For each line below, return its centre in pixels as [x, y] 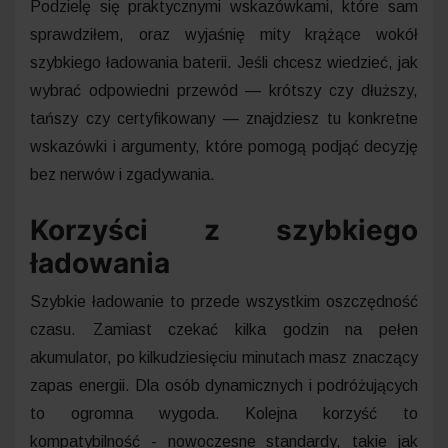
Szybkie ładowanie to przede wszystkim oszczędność [224, 301]
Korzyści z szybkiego [224, 229]
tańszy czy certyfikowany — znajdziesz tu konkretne [224, 118]
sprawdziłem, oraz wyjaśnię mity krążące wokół [224, 34]
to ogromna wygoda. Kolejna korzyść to [224, 413]
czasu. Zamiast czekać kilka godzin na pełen [224, 329]
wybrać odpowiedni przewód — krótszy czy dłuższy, [224, 90]
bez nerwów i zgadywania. [122, 174]
